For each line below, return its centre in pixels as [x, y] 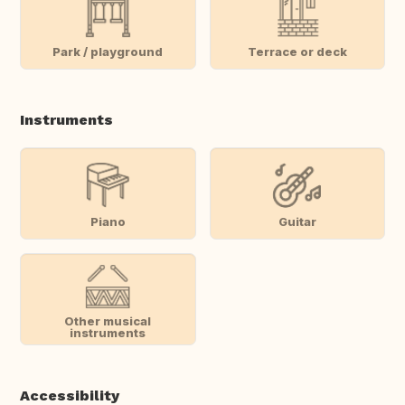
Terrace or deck [297, 51]
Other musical [108, 321]
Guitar [297, 221]
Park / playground [108, 51]
